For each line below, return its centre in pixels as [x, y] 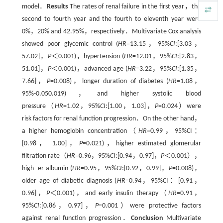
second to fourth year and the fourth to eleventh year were [111, 19]
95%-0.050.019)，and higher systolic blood [111, 94]
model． [34, 7]
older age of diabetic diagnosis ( [69, 181]
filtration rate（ [44, 156]
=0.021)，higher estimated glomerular [142, 144]
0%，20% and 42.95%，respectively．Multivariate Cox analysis [111, 32]
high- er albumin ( [47, 168]
